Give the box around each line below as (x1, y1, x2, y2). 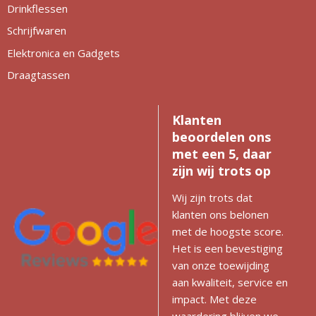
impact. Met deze (172, 291, 257, 306)
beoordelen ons (172, 128, 271, 145)
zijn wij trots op (172, 162, 271, 179)
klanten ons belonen (172, 207, 269, 221)
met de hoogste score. (172, 224, 284, 238)
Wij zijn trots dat (172, 190, 253, 205)
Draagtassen (6, 68, 70, 82)
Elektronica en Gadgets (6, 45, 120, 60)
